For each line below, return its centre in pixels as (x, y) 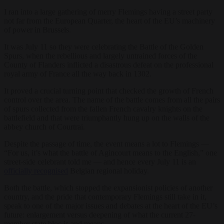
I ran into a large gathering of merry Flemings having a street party (108, 11)
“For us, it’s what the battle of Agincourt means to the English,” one (110, 152)
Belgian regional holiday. (108, 170)
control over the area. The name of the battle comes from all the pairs (112, 99)
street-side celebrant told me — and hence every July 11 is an (100, 161)
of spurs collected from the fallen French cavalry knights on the (103, 108)
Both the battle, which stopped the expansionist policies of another (108, 187)
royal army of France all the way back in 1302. (78, 73)
